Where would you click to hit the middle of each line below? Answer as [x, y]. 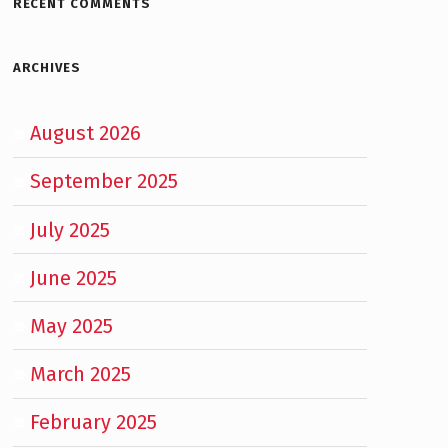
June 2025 [74, 277]
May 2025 [72, 325]
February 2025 [94, 422]
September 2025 [104, 181]
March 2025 [81, 373]
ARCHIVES [47, 67]
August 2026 [86, 133]
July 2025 [70, 229]
